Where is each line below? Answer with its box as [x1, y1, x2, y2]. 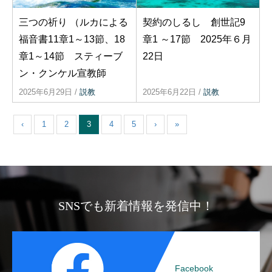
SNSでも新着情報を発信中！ [58, 199, 214, 213]
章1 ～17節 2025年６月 [142, 34, 251, 45]
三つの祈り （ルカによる [19, 17, 128, 28]
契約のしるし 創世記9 [142, 17, 245, 28]
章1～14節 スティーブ [19, 51, 123, 62]
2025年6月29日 [19, 87, 72, 97]
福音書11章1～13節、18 [19, 34, 125, 45]
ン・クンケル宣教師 [19, 68, 106, 79]
